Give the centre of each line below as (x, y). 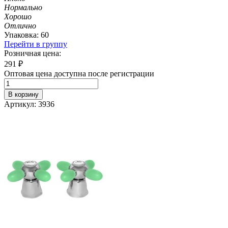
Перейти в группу (36, 44)
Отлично (20, 25)
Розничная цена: (33, 53)
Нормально (23, 7)
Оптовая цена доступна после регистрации (79, 73)
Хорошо (18, 16)
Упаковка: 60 (26, 35)
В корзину (23, 94)
